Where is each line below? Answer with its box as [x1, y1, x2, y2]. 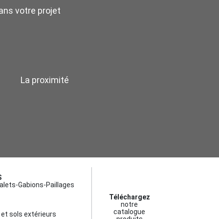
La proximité [20, 75, 69, 86]
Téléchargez [109, 193, 150, 201]
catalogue [113, 208, 145, 216]
